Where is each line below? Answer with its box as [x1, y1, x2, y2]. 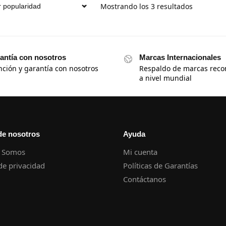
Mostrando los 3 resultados [100, 1, 193, 11]
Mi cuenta [123, 146, 157, 157]
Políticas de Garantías [123, 160, 198, 171]
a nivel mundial [139, 73, 192, 83]
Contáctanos [123, 174, 166, 184]
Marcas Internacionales [139, 52, 221, 62]
